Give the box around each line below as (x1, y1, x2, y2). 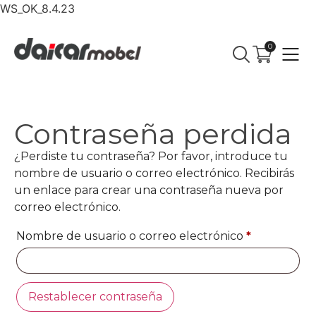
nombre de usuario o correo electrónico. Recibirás (14, 166, 294, 181)
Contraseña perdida (14, 116, 292, 152)
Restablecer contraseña (28, 290, 162, 304)
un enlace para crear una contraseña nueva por (14, 183, 284, 197)
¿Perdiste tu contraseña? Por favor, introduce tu (14, 150, 288, 164)
